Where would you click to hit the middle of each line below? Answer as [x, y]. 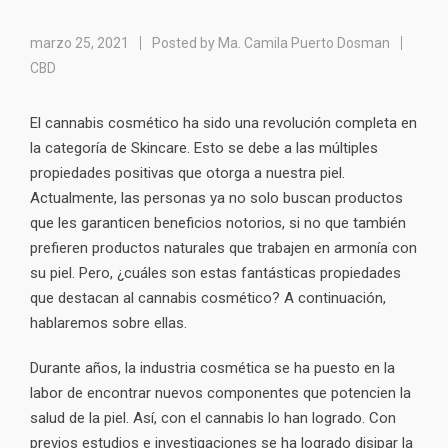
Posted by [183, 42]
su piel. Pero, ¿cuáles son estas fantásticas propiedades [215, 272]
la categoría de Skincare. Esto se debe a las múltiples [204, 147]
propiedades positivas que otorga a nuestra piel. [187, 172]
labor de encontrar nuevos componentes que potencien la [220, 392]
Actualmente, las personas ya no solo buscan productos [216, 197]
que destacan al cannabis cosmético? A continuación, [208, 297]
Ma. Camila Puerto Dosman [304, 42]
